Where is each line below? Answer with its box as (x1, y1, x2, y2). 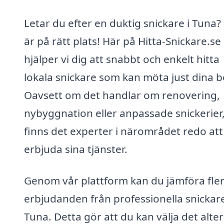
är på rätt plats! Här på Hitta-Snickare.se (24, 33, 221, 48)
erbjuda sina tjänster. (24, 141, 127, 156)
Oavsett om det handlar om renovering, (24, 87, 220, 102)
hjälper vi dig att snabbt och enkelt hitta (24, 51, 219, 66)
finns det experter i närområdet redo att (24, 123, 223, 138)
